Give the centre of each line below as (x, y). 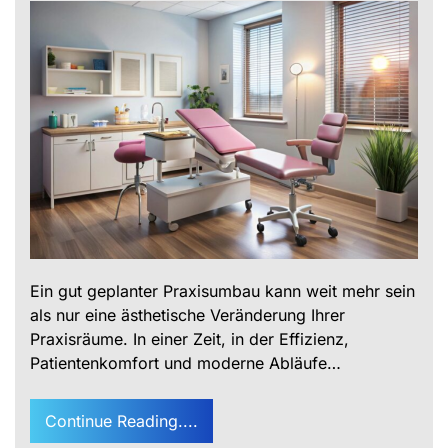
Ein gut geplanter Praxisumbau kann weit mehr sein (222, 291)
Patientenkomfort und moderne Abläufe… (185, 363)
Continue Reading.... (121, 421)
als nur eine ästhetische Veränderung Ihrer (187, 315)
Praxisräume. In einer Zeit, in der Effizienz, (189, 339)
